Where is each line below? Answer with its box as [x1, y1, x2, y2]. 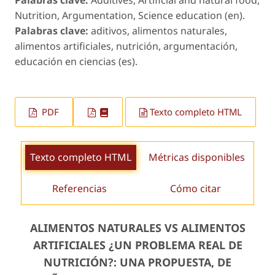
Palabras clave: [15, 23, 91, 37]
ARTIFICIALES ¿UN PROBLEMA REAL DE [33, 238, 242, 253]
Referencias [52, 182, 107, 196]
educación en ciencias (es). [15, 54, 137, 68]
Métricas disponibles [149, 150, 245, 165]
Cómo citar [170, 182, 221, 196]
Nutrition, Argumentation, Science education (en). [15, 8, 245, 22]
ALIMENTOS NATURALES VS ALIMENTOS [29, 220, 246, 236]
